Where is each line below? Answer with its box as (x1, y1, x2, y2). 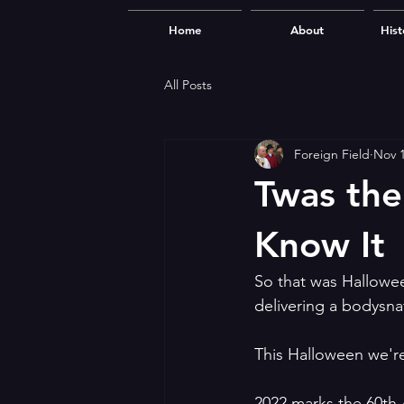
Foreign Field (294, 145, 370, 162)
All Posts (164, 76, 212, 93)
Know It (254, 223, 385, 266)
